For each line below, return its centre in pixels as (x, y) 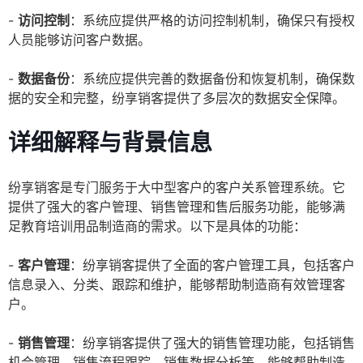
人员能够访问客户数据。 (79, 40)
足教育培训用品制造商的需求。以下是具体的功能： (157, 226)
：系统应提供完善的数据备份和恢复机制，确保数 (212, 79)
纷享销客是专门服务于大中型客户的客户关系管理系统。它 (177, 188)
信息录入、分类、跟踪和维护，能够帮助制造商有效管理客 (177, 285)
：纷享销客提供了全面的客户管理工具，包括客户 (212, 265)
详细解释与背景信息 (110, 143)
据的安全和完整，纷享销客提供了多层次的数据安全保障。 (177, 98)
